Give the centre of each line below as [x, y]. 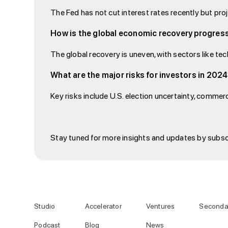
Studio [45, 206]
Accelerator [103, 206]
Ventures [160, 206]
